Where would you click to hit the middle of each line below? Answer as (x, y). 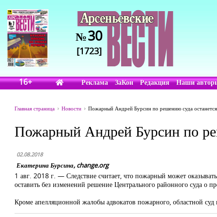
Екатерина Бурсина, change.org (62, 165)
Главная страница (35, 108)
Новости (71, 108)
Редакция (155, 82)
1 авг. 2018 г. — (40, 176)
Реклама (95, 82)
